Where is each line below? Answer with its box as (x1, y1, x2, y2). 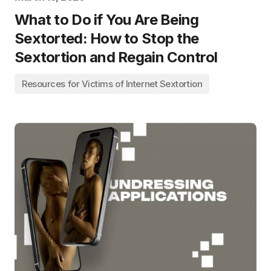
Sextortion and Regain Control (15, 48, 218, 67)
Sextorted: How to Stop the (15, 30, 199, 48)
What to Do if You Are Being (15, 11, 199, 29)
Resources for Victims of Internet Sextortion (22, 78, 203, 90)
